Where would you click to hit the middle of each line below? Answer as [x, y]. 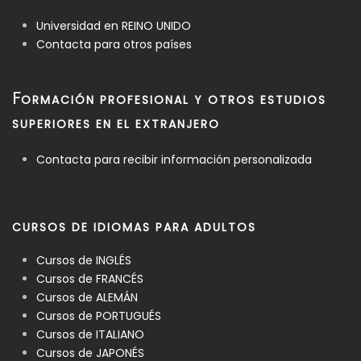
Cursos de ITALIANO [90, 335]
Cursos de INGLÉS [84, 261]
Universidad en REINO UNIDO [114, 26]
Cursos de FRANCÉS [90, 279]
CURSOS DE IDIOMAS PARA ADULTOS [134, 228]
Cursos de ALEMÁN [87, 298]
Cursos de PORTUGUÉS [99, 316]
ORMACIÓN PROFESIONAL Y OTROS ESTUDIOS [174, 100]
